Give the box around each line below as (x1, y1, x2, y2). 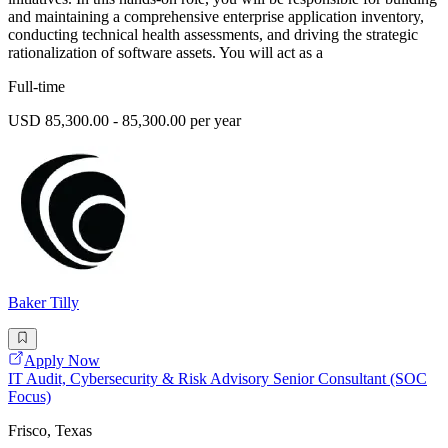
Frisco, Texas (8, 422, 92, 440)
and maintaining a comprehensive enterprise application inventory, (8, 8, 424, 26)
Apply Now (24, 352, 100, 370)
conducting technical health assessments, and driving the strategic (8, 26, 418, 44)
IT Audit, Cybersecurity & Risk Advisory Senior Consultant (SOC (8, 370, 427, 388)
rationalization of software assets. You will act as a (8, 44, 323, 62)
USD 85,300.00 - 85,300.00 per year (8, 112, 241, 130)
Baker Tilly (8, 294, 79, 312)
